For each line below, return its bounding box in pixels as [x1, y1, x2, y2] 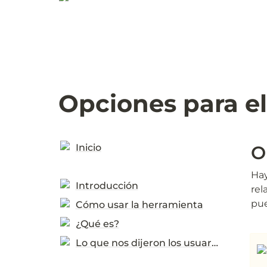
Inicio [75, 142, 101, 153]
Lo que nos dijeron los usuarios [211, 237, 218, 249]
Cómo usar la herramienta [75, 199, 203, 210]
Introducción [75, 180, 138, 191]
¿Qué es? [75, 218, 119, 229]
